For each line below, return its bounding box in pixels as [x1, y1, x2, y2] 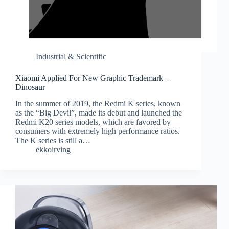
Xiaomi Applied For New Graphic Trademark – [15, 73, 169, 82]
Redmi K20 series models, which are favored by [15, 118, 171, 127]
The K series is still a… [15, 136, 90, 145]
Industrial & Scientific [36, 52, 106, 61]
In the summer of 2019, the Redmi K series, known [15, 99, 180, 108]
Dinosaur [15, 82, 45, 91]
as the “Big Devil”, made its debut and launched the [15, 108, 182, 118]
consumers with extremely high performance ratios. [15, 127, 180, 136]
